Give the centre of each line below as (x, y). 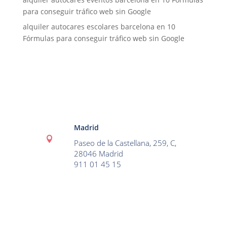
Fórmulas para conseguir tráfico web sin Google (103, 38)
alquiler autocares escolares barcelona (88, 27)
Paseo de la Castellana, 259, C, (125, 143)
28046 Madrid (98, 154)
